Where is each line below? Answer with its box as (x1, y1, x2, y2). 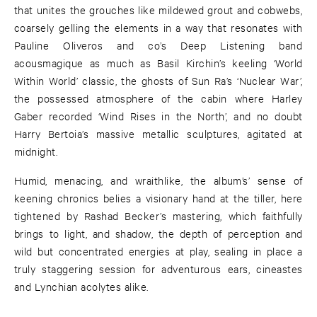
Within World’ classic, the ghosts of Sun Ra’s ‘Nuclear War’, (14, 74, 303, 88)
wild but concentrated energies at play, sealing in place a (14, 244, 303, 258)
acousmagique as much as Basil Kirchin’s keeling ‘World (14, 56, 303, 70)
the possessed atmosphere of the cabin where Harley (14, 91, 303, 105)
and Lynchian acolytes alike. (14, 279, 149, 294)
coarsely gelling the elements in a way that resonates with (14, 21, 303, 35)
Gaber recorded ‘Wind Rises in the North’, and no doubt (14, 109, 303, 123)
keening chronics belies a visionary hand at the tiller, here (14, 191, 303, 205)
